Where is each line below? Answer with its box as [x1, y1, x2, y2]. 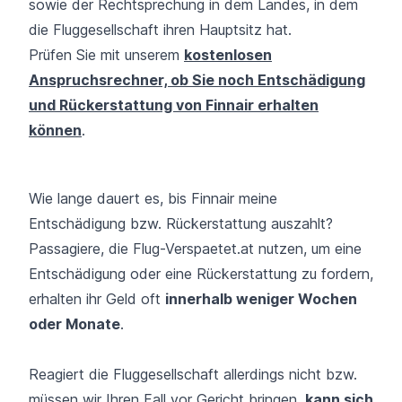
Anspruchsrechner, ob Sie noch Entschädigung [29, 70, 365, 89]
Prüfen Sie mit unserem [29, 45, 184, 64]
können [29, 120, 82, 139]
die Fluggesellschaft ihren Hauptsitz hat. [29, 20, 292, 39]
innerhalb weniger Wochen [165, 289, 357, 308]
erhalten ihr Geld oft [29, 289, 165, 308]
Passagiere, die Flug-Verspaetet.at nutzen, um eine [29, 239, 362, 258]
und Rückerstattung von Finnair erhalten [29, 95, 319, 114]
